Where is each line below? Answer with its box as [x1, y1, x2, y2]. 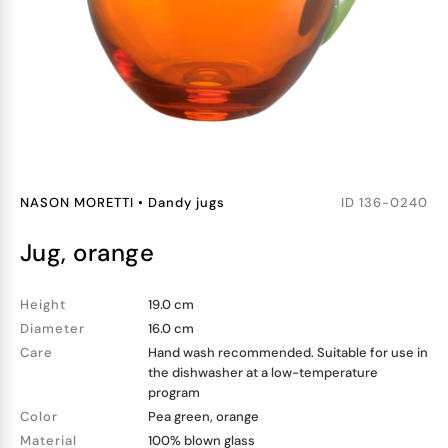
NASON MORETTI [20, 194, 134, 211]
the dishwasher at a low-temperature [148, 364, 378, 381]
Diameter [20, 320, 85, 337]
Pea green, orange [148, 408, 259, 425]
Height [20, 296, 66, 313]
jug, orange [32, 237, 155, 268]
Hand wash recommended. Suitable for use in [148, 344, 428, 361]
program [148, 384, 200, 401]
